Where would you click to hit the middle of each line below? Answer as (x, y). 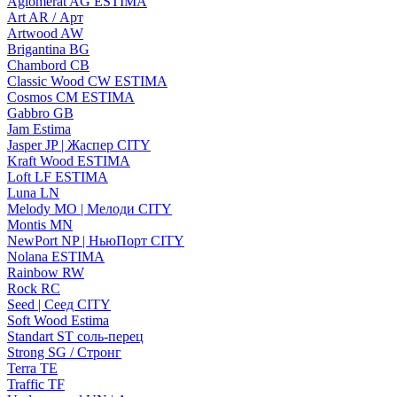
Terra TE (32, 369)
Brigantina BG (48, 50)
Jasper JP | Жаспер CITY (79, 145)
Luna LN (33, 193)
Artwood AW (45, 34)
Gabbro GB (40, 113)
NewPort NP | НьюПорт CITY (96, 241)
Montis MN (40, 225)
